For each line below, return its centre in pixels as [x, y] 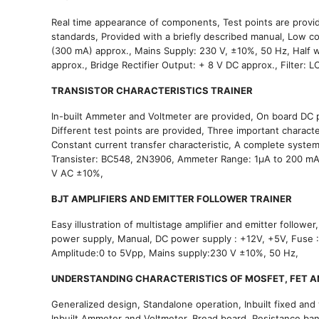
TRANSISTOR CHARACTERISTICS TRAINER [152, 90]
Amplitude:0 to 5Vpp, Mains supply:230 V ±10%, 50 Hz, [175, 252]
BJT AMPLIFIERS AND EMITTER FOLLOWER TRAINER [172, 198]
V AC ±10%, [77, 173]
